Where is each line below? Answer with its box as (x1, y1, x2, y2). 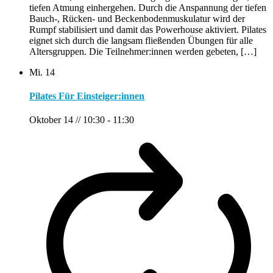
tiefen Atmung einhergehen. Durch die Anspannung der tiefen (29, 2, 266, 13)
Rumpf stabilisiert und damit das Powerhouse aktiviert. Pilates (29, 24, 266, 35)
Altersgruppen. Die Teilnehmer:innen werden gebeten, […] (29, 46, 257, 57)
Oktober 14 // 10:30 (29, 115, 105, 126)
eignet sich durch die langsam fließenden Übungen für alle (29, 35, 253, 46)
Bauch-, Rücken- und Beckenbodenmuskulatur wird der (29, 13, 245, 24)
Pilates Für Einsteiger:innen (29, 91, 144, 102)
